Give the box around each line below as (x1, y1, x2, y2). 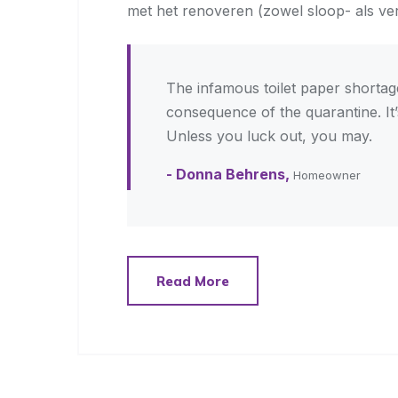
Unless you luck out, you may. (166, 127, 372, 145)
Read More (156, 272, 229, 290)
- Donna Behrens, (166, 165, 290, 183)
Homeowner (290, 168, 361, 182)
